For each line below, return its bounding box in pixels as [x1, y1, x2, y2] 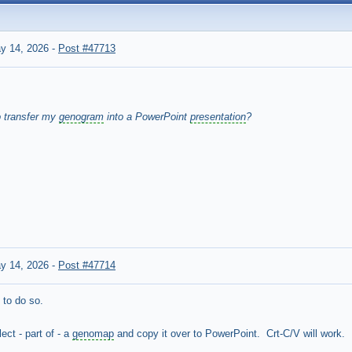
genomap [72, 328, 114, 340]
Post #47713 [58, 42, 115, 55]
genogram [59, 111, 104, 123]
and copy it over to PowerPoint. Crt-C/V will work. [114, 328, 345, 340]
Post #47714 [58, 259, 115, 272]
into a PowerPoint [104, 111, 190, 123]
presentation [190, 111, 246, 123]
